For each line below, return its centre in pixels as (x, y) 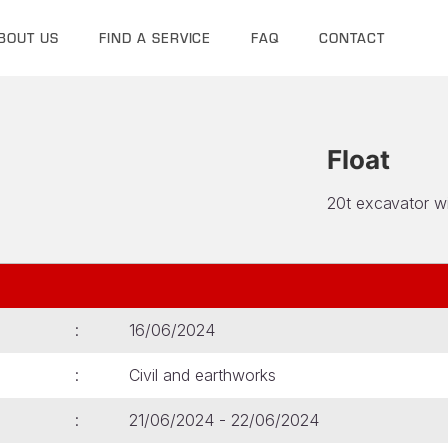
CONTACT (352, 38)
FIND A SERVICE (155, 38)
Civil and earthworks (202, 375)
